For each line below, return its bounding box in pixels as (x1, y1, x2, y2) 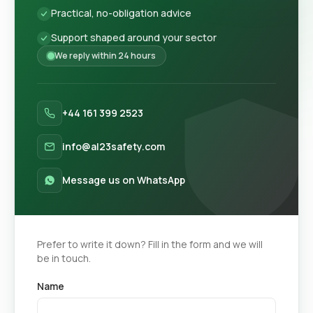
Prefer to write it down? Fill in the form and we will (37, 238, 263, 251)
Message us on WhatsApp (62, 173, 185, 187)
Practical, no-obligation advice (51, 6, 191, 20)
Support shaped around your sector (51, 31, 217, 44)
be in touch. (37, 252, 91, 265)
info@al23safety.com (62, 140, 165, 153)
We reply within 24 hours (54, 50, 156, 61)
